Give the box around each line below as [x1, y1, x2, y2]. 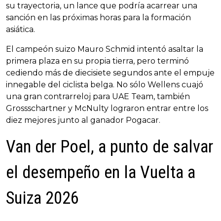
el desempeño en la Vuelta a [6, 162, 195, 183]
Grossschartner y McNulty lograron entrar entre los [6, 104, 208, 113]
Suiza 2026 [6, 188, 79, 209]
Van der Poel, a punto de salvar [6, 137, 213, 157]
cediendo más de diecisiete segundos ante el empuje [6, 68, 215, 78]
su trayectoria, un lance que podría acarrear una [6, 1, 197, 11]
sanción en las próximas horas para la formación [6, 13, 191, 23]
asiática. [6, 25, 35, 35]
